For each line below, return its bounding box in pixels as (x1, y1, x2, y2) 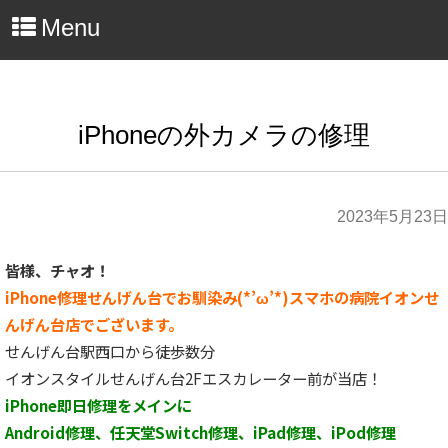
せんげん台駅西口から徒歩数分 (5, 340, 215, 363)
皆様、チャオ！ (5, 259, 110, 282)
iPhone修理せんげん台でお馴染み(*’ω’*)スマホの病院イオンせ (5, 286, 439, 309)
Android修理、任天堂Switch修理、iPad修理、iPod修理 (5, 421, 396, 444)
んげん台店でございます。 (5, 313, 183, 336)
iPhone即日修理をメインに (5, 394, 192, 417)
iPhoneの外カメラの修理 (78, 120, 370, 150)
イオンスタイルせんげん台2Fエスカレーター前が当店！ (5, 367, 382, 390)
